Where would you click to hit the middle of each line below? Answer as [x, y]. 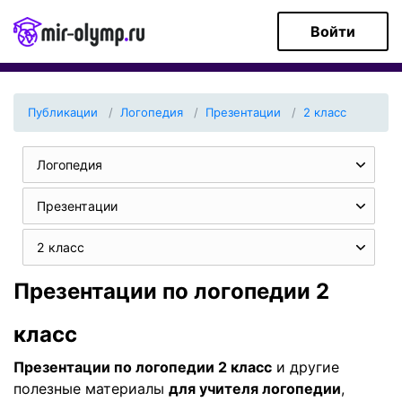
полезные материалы [91, 389]
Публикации [63, 112]
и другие [306, 367]
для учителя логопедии [255, 389]
